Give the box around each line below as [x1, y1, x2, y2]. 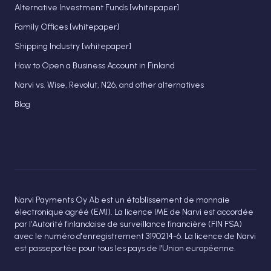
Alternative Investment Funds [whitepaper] [15, 2, 179, 13]
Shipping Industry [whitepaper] [15, 41, 131, 51]
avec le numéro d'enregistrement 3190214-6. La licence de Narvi [15, 231, 256, 241]
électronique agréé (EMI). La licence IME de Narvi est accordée [15, 207, 253, 217]
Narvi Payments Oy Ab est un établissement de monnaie [15, 195, 230, 205]
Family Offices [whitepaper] [15, 22, 119, 32]
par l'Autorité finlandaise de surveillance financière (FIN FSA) [15, 219, 242, 229]
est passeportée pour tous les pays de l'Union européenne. [15, 243, 236, 253]
